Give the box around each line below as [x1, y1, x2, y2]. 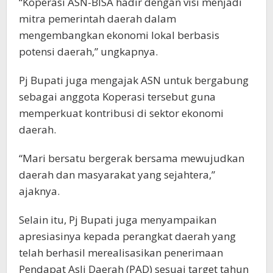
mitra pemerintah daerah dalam [19, 11, 176, 26]
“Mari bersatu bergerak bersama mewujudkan [19, 151, 244, 165]
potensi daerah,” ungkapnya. [19, 44, 158, 58]
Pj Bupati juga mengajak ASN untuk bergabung [19, 73, 249, 87]
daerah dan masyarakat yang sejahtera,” [19, 167, 215, 182]
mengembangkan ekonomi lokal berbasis [19, 27, 219, 42]
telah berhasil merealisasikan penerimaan [19, 245, 223, 260]
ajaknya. [19, 183, 60, 198]
